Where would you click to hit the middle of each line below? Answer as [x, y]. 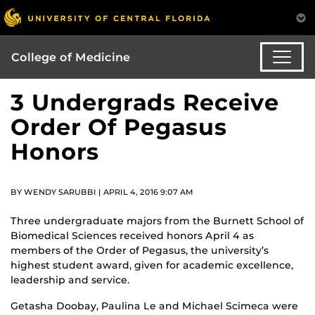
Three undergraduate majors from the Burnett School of [157, 220]
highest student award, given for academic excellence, [152, 265]
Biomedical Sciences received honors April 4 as [132, 235]
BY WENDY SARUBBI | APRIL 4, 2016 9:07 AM [102, 192]
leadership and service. [70, 279]
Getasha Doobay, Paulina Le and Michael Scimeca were [154, 306]
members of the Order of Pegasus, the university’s [140, 250]
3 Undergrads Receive [145, 103]
